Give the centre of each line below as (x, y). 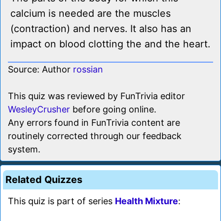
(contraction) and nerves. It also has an (101, 29)
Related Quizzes (44, 180)
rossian (88, 70)
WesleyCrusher (39, 110)
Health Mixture (147, 201)
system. (24, 149)
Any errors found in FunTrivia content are (94, 123)
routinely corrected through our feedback (95, 136)
